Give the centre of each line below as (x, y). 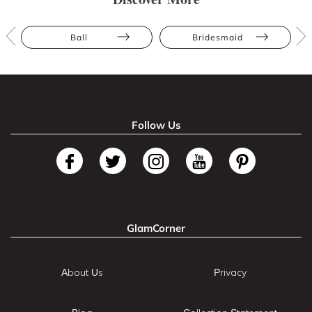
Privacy (230, 272)
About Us (82, 272)
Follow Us (156, 125)
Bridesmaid (218, 37)
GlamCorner (156, 228)
